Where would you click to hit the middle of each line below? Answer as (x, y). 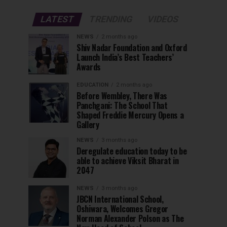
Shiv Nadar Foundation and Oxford (132, 48)
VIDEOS (163, 20)
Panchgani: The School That (122, 106)
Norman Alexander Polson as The (130, 219)
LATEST (57, 20)
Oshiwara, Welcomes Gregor (122, 209)
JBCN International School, (120, 199)
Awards (89, 67)
